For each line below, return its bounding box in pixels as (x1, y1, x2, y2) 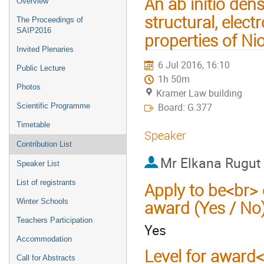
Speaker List (16, 159, 60, 168)
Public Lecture (16, 64, 65, 72)
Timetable (16, 120, 50, 129)
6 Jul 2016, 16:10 (158, 58, 230, 71)
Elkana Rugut (180, 153, 261, 173)
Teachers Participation (16, 216, 93, 225)
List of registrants (16, 178, 76, 187)
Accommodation (16, 235, 72, 243)
